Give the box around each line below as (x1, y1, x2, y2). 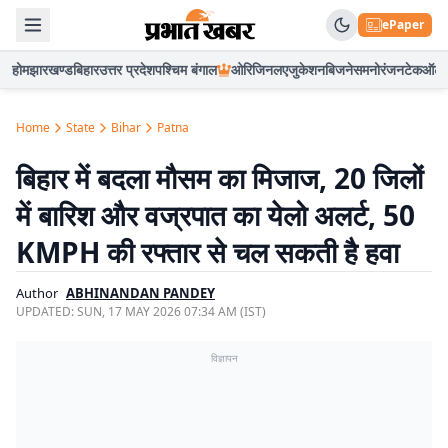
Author (16, 284, 58, 302)
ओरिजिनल (231, 60, 282, 79)
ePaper (382, 16, 424, 33)
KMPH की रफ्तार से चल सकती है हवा (16, 233, 399, 271)
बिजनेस (325, 60, 362, 79)
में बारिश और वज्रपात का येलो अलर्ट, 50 (16, 196, 415, 234)
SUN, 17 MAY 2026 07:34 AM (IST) (77, 303, 266, 320)
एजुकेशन (282, 60, 325, 79)
